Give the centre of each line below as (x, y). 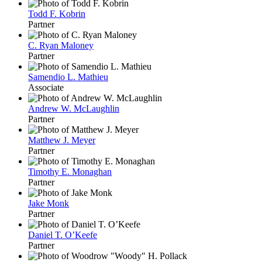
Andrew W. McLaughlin (74, 108)
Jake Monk (49, 203)
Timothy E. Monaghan (70, 171)
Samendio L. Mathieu (68, 77)
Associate (46, 87)
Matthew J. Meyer (62, 140)
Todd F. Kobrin (57, 13)
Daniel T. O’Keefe (63, 235)
